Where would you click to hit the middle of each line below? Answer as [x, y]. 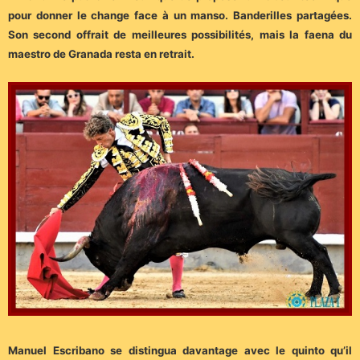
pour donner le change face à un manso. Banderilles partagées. [180, 16]
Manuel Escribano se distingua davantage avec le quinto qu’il [180, 351]
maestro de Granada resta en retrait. [101, 54]
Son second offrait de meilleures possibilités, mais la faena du [180, 35]
